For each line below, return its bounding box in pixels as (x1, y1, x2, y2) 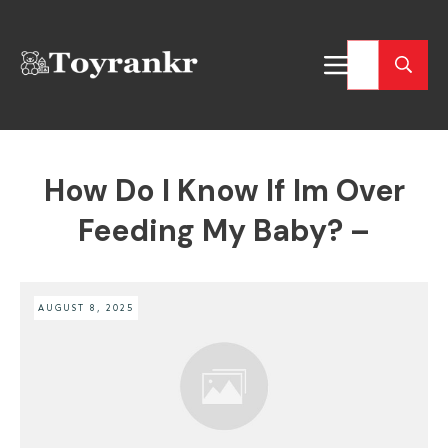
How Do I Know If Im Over (43, 171, 405, 210)
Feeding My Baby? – (78, 211, 370, 250)
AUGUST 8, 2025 (38, 303, 134, 313)
